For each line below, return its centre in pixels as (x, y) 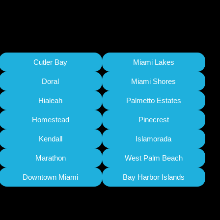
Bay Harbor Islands (153, 177)
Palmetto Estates (153, 100)
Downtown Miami (51, 177)
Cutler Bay (51, 62)
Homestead (50, 119)
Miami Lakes (153, 62)
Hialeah (51, 100)
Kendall (50, 138)
